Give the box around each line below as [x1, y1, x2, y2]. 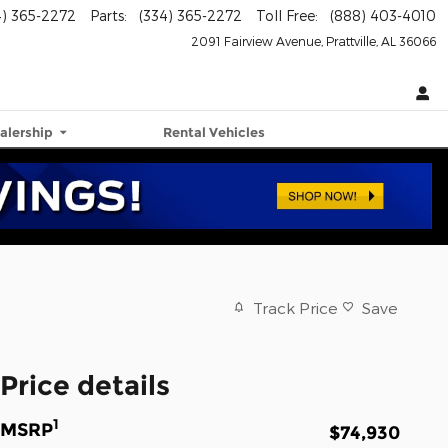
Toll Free [256, 7, 315, 24]
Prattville [326, 34, 376, 48]
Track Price [253, 297, 338, 317]
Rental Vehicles [163, 123, 266, 140]
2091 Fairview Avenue [191, 34, 321, 48]
